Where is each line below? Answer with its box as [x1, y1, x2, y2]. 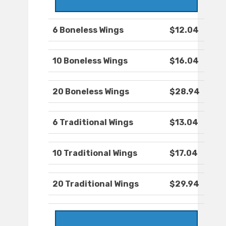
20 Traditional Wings [52, 179, 139, 189]
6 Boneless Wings [52, 25, 124, 35]
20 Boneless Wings [52, 87, 129, 97]
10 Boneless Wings [52, 56, 128, 66]
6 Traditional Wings [52, 118, 133, 128]
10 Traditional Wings [52, 148, 137, 158]
